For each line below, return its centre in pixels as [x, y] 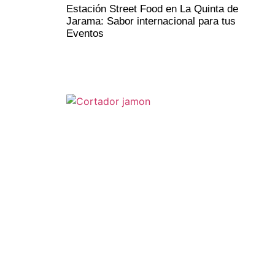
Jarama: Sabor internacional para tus [151, 21]
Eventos [85, 33]
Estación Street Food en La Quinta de [152, 9]
